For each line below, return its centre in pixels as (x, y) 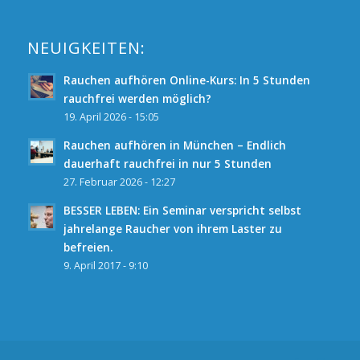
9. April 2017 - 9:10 (105, 265)
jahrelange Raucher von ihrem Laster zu (172, 228)
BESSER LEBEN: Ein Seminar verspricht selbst (182, 210)
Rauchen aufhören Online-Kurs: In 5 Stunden (186, 80)
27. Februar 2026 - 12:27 (119, 182)
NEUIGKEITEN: (86, 47)
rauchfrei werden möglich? (137, 98)
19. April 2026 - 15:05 (111, 117)
